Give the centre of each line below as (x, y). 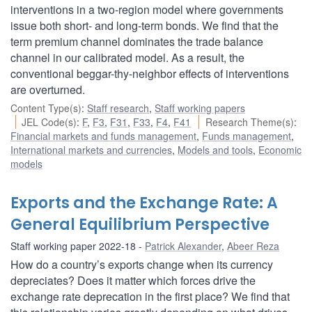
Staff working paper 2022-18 (73, 245)
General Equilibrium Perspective (140, 224)
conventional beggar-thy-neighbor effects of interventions (150, 73)
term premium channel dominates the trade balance (137, 41)
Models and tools (215, 149)
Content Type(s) (46, 108)
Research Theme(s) (249, 122)
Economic (280, 149)
